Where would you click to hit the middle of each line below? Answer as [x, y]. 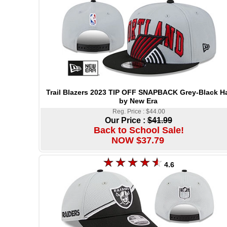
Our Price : [126, 121]
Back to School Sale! [139, 130]
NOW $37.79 [138, 141]
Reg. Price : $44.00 [139, 112]
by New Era [138, 101]
